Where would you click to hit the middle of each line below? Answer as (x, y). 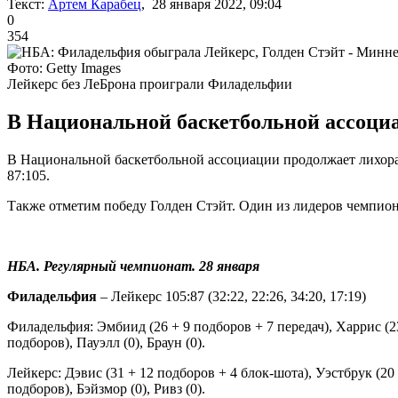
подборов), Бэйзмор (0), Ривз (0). (106, 388)
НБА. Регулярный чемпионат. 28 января (133, 266)
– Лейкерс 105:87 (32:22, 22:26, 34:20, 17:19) (231, 296)
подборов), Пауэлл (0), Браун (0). (106, 342)
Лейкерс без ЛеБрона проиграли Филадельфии (150, 84)
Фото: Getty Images (64, 68)
